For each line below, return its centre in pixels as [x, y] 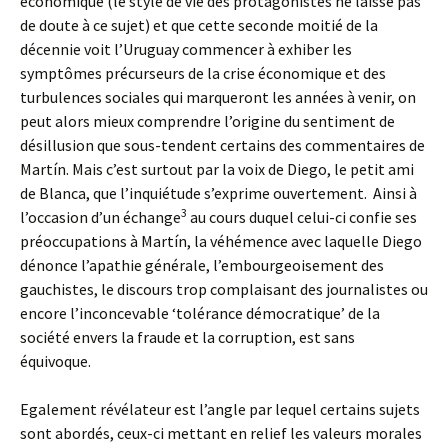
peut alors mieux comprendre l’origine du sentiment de [207, 121]
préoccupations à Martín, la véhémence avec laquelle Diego [221, 241]
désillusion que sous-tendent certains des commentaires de [222, 145]
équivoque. [55, 361]
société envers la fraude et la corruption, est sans [187, 337]
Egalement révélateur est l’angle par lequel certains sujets [220, 409]
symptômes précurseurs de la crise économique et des [203, 73]
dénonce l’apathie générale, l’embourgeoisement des [202, 265]
